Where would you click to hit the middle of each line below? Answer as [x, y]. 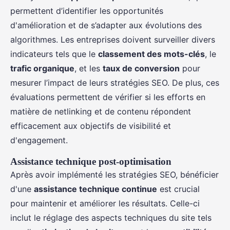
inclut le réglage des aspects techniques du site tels [111, 218]
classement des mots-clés [151, 54]
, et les [89, 69]
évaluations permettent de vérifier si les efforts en [108, 97]
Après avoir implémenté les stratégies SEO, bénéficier [114, 175]
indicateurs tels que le [54, 54]
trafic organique [42, 69]
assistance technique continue [95, 189]
